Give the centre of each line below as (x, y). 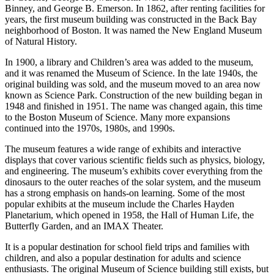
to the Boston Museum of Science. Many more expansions (117, 117)
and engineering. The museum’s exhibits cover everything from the (134, 171)
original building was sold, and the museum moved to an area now (133, 84)
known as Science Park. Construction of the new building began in (134, 95)
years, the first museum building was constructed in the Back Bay (131, 20)
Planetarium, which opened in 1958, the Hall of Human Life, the (129, 215)
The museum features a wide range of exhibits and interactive (123, 149)
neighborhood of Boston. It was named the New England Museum (133, 31)
